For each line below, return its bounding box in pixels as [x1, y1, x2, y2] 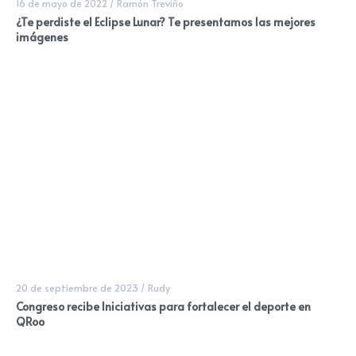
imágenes [16, 29, 68, 45]
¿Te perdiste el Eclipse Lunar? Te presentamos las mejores [16, 14, 315, 30]
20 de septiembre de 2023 [16, 281, 138, 295]
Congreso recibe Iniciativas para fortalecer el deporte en [16, 299, 311, 315]
